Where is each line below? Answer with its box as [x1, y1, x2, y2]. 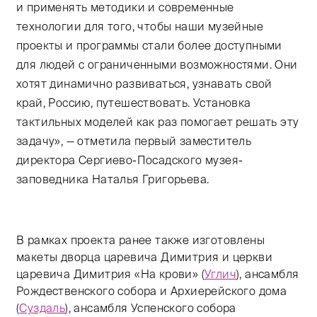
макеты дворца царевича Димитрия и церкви [16, 250, 272, 263]
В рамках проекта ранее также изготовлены [16, 233, 265, 246]
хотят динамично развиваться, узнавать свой [16, 76, 272, 90]
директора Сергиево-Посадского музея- [16, 153, 243, 166]
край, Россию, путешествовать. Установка [16, 96, 251, 109]
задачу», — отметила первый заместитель [16, 134, 252, 147]
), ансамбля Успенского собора [65, 301, 236, 314]
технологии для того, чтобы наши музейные [16, 19, 263, 33]
